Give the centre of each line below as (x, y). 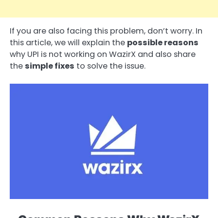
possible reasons (163, 43)
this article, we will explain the (68, 43)
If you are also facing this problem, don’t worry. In (106, 31)
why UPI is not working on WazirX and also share (103, 54)
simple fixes (50, 66)
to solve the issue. (110, 66)
